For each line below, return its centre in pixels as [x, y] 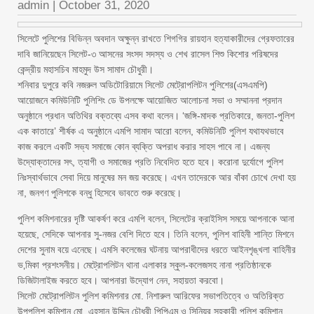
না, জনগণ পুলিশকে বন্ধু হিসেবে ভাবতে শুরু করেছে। [100, 193]
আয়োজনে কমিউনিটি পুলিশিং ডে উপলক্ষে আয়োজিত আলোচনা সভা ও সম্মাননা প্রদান [150, 100]
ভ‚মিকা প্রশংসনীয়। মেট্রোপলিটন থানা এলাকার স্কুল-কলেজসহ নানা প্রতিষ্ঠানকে [144, 265]
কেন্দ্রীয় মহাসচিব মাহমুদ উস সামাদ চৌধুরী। [86, 69]
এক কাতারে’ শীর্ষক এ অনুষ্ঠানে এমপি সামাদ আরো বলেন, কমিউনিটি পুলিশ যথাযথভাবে [151, 131]
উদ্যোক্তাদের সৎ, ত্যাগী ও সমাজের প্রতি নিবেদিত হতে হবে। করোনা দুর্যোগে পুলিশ [150, 162]
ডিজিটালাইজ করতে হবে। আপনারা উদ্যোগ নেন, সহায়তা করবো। [121, 280]
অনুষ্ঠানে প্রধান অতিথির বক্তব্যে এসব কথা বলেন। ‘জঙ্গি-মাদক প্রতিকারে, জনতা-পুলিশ [156, 116]
